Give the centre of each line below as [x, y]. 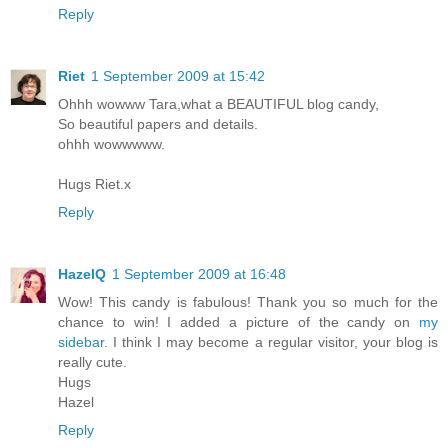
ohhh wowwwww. [111, 144]
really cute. [92, 362]
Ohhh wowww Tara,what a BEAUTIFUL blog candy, [218, 104]
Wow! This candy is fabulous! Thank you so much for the [248, 302]
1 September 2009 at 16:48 [199, 274]
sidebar [81, 342]
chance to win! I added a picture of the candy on [238, 322]
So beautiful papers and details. [158, 124]
